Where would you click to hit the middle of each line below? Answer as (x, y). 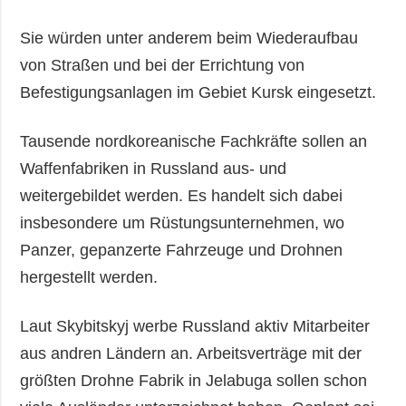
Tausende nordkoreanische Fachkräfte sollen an (194, 141)
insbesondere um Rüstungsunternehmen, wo (183, 222)
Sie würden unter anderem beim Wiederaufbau (189, 38)
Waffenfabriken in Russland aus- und (154, 168)
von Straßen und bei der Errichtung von (163, 65)
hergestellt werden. (96, 277)
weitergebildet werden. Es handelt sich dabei (182, 195)
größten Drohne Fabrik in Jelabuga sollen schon (194, 380)
